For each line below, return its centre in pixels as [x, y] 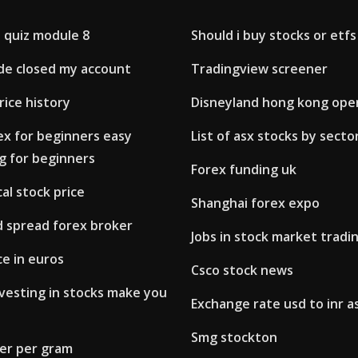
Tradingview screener [259, 69]
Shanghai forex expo [255, 203]
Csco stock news [242, 270]
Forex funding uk [244, 170]
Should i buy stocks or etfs [274, 36]
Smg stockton [234, 338]
